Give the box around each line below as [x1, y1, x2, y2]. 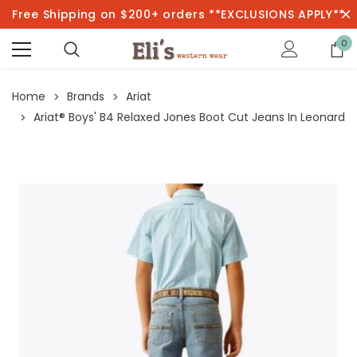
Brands [67, 88, 104, 104]
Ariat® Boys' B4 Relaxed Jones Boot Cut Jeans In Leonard [33, 109, 345, 125]
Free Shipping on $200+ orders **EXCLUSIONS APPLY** [12, 6, 345, 22]
